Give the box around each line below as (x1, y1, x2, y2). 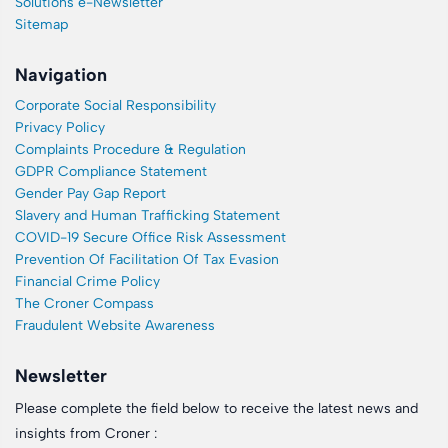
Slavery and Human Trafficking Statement (15, 207, 280, 224)
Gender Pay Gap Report (15, 185, 166, 202)
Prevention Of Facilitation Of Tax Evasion (15, 251, 279, 268)
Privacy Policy (15, 119, 105, 136)
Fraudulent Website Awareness (15, 317, 215, 334)
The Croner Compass (15, 295, 154, 312)
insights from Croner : (15, 425, 157, 442)
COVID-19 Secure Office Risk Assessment (15, 229, 286, 246)
